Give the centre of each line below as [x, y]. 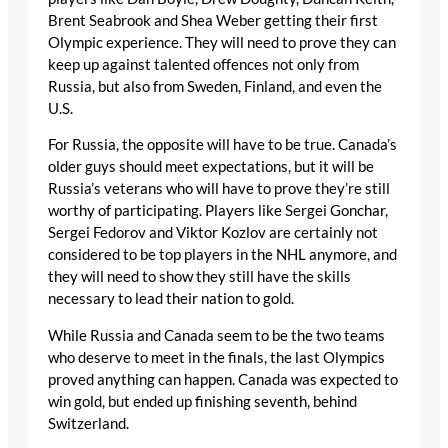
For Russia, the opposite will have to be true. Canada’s [222, 145]
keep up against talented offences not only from [203, 64]
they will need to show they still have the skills [199, 277]
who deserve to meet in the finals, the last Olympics [216, 358]
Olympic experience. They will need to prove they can [222, 42]
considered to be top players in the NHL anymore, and [222, 255]
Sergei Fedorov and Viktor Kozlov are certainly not [213, 233]
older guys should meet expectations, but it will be [211, 167]
